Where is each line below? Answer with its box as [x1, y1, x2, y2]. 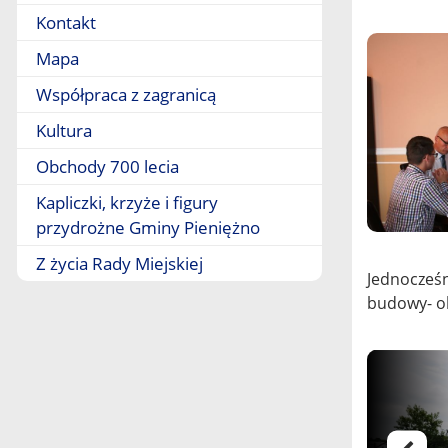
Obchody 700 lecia [36, 155, 179, 178]
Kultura [36, 119, 92, 142]
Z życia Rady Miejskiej [36, 252, 203, 275]
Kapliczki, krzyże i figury [36, 191, 218, 214]
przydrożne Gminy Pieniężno [36, 216, 260, 239]
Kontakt [36, 11, 96, 34]
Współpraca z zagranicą [36, 83, 216, 106]
